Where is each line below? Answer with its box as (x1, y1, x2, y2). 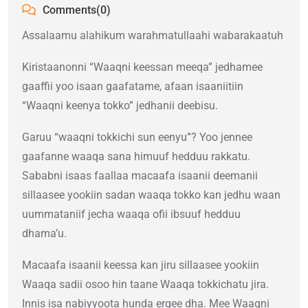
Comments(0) (40, 3, 111, 17)
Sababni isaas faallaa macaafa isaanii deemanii (22, 169, 258, 183)
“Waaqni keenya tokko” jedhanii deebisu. (22, 99, 218, 113)
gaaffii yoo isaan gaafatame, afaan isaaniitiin (22, 80, 243, 93)
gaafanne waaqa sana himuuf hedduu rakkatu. (22, 150, 250, 164)
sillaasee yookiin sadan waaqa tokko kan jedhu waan (22, 188, 280, 202)
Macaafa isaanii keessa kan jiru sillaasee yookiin (22, 258, 259, 272)
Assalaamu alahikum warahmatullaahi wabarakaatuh (22, 29, 283, 43)
